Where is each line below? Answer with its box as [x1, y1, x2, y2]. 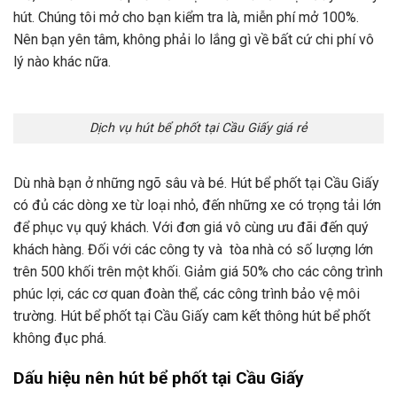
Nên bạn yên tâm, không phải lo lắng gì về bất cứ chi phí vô [13, 30, 374, 48]
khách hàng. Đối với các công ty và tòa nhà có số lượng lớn [13, 241, 373, 259]
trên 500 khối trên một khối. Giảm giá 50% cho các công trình [13, 263, 383, 281]
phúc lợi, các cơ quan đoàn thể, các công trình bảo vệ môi [13, 285, 360, 303]
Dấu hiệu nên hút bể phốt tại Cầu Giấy [13, 367, 304, 388]
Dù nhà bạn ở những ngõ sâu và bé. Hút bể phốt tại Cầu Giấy [13, 175, 379, 192]
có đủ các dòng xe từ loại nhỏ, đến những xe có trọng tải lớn [13, 197, 381, 214]
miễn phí [244, 8, 295, 26]
